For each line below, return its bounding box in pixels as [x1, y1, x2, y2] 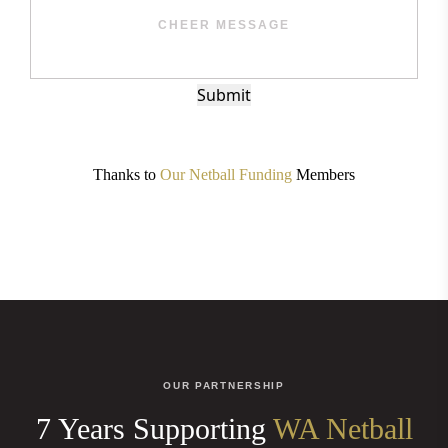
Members [292, 166, 355, 183]
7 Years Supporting [35, 412, 273, 445]
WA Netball [272, 412, 413, 445]
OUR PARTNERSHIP [163, 380, 285, 391]
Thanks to [93, 166, 160, 183]
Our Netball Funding [160, 166, 292, 183]
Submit [197, 84, 251, 106]
